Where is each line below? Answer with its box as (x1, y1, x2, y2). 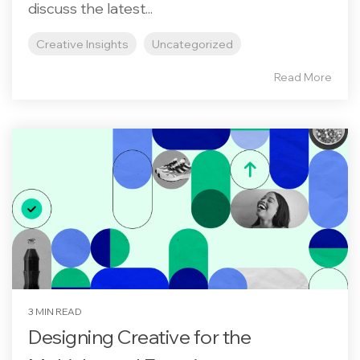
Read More (274, 70, 332, 84)
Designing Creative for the (28, 325, 251, 349)
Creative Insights (36, 36, 129, 51)
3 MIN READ (28, 305, 82, 317)
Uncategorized (152, 36, 233, 51)
